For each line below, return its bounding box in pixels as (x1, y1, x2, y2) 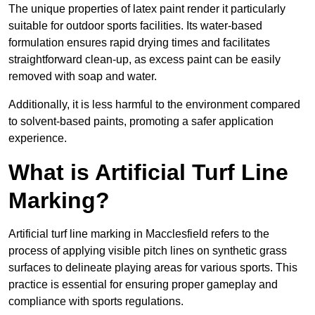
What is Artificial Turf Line (8, 160, 288, 186)
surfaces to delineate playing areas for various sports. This (8, 262, 297, 274)
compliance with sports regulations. (8, 295, 184, 308)
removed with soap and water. (8, 70, 157, 83)
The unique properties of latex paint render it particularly (8, 3, 285, 15)
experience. (8, 132, 67, 145)
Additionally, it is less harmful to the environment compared (8, 98, 300, 111)
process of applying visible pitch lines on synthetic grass (8, 245, 287, 257)
